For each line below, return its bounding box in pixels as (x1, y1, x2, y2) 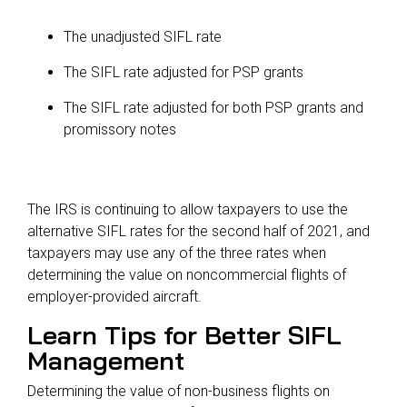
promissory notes (64, 120, 176, 138)
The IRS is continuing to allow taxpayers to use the (27, 200, 348, 218)
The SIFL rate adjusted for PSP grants (64, 63, 303, 81)
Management (27, 343, 184, 376)
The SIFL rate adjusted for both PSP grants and (64, 98, 363, 116)
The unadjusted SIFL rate (64, 27, 222, 45)
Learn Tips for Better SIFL (27, 318, 342, 351)
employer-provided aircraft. (27, 287, 202, 305)
